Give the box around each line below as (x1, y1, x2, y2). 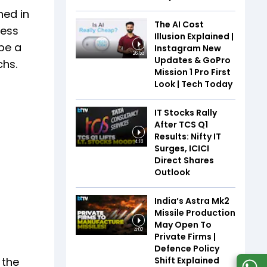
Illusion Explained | (154, 30, 234, 42)
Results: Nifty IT (154, 130, 221, 142)
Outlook (154, 166, 190, 178)
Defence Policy (154, 242, 219, 254)
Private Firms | (154, 230, 216, 243)
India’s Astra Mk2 (154, 194, 229, 207)
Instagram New (154, 42, 221, 54)
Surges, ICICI (154, 142, 209, 154)
